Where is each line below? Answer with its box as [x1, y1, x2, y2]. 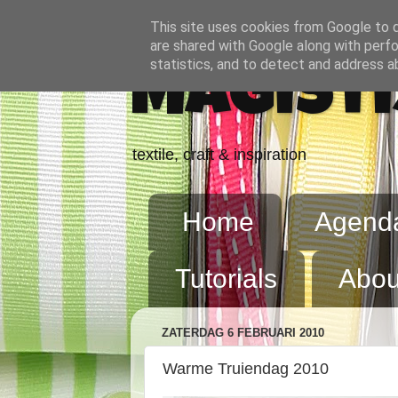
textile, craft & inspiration [132, 146, 306, 163]
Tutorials [175, 263, 277, 293]
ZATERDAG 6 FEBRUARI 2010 [162, 326, 324, 340]
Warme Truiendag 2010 [163, 359, 329, 378]
